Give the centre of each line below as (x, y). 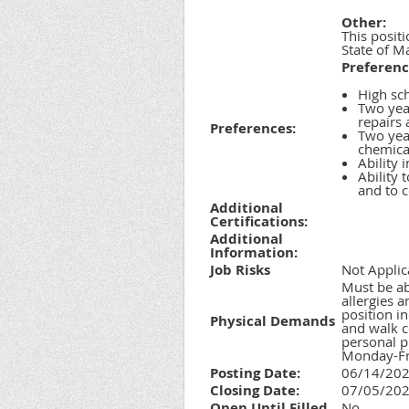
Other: (364, 22)
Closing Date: (255, 390)
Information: (254, 252)
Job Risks (240, 270)
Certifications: (259, 221)
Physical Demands (273, 321)
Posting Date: (255, 373)
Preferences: (253, 128)
